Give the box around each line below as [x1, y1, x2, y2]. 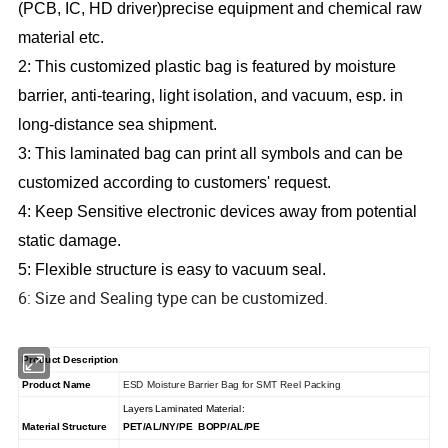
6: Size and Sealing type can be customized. [18, 287, 329, 310]
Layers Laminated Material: [122, 403, 245, 415]
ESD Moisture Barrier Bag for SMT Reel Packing [122, 378, 341, 390]
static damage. [18, 232, 122, 250]
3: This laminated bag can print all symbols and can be [18, 145, 404, 163]
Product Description [21, 354, 119, 365]
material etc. [18, 29, 105, 47]
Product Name [21, 378, 91, 390]
